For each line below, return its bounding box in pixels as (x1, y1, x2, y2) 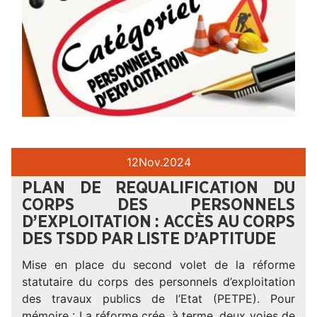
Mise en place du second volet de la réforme (22, 257, 295, 272)
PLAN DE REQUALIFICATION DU (22, 179, 295, 197)
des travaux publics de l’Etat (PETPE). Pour (22, 291, 295, 306)
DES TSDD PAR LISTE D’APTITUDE (22, 230, 276, 248)
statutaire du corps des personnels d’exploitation (22, 274, 295, 289)
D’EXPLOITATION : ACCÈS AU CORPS (22, 213, 295, 231)
